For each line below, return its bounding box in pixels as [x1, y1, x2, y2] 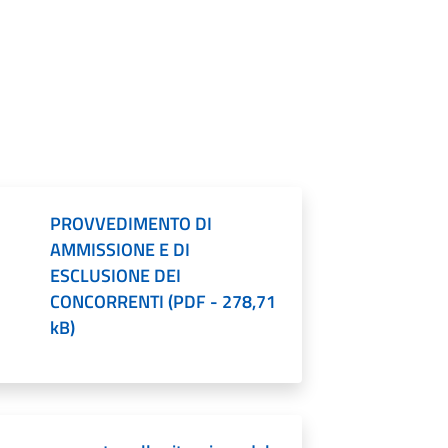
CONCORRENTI [50, 288, 165, 316]
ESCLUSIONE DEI [50, 262, 182, 290]
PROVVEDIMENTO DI [50, 210, 213, 238]
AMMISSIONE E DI [50, 236, 191, 264]
